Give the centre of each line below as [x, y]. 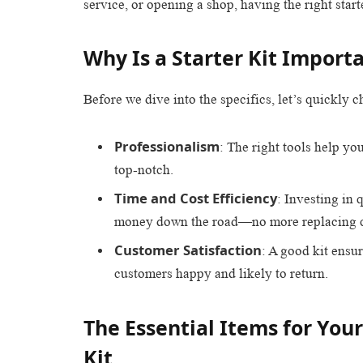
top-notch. [144, 169]
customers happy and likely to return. [221, 274]
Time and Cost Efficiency [196, 199]
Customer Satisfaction [188, 250]
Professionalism [167, 146]
